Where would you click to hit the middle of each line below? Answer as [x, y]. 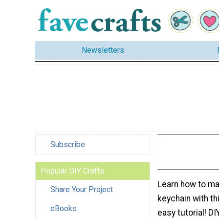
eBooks [64, 208]
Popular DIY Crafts [72, 171]
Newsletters [103, 50]
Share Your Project [82, 189]
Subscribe [68, 144]
